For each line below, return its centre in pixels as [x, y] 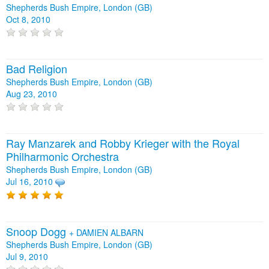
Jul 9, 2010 [27, 257]
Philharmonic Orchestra [62, 156]
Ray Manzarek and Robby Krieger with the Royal [123, 143]
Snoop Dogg [38, 231]
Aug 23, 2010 [32, 94]
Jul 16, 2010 [29, 182]
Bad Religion [37, 69]
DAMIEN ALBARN [110, 233]
